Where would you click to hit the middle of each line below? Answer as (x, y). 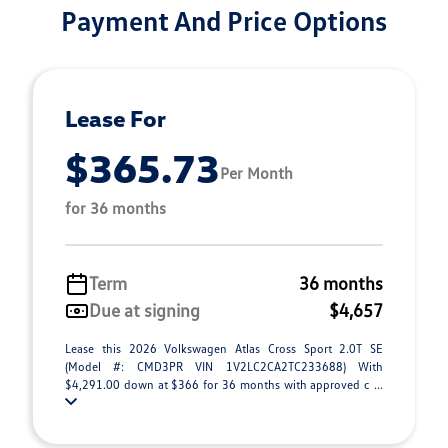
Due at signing (144, 310)
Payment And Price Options (224, 20)
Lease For (115, 118)
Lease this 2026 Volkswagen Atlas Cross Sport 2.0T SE (224, 348)
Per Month (256, 172)
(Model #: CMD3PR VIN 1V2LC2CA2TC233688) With (224, 366)
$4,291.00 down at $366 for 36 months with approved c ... (224, 384)
